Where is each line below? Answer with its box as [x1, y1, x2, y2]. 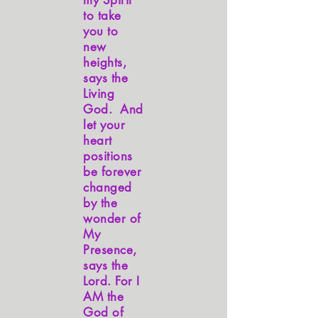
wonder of [83, 211, 141, 226]
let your [83, 117, 126, 133]
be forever [83, 164, 142, 180]
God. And [83, 102, 143, 117]
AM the [83, 289, 124, 305]
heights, [83, 55, 127, 70]
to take [83, 8, 121, 23]
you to [83, 23, 119, 39]
